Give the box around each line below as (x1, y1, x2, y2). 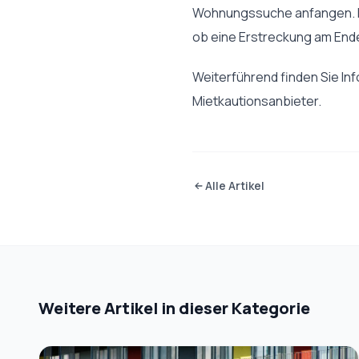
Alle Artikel (205, 178, 264, 194)
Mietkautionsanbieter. (192, 92, 321, 111)
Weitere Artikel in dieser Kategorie (38, 297, 310, 320)
